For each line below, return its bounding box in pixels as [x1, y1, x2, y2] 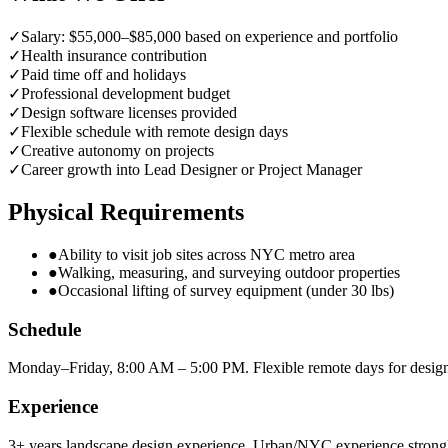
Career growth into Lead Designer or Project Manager [21, 161, 362, 179]
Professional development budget [21, 85, 230, 103]
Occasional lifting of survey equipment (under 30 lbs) [58, 281, 394, 299]
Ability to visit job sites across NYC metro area [58, 245, 355, 263]
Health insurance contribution [21, 47, 207, 65]
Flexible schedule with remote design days [21, 123, 288, 141]
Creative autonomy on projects [21, 142, 214, 160]
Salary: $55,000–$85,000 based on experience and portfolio [21, 28, 398, 46]
